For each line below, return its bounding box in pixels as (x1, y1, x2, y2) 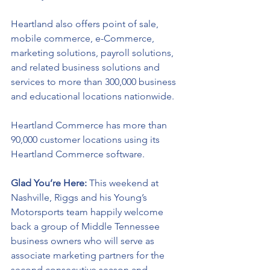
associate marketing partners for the (11, 250, 167, 261)
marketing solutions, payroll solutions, (11, 47, 176, 58)
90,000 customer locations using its (11, 134, 162, 145)
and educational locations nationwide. (11, 90, 177, 102)
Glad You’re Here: (11, 177, 89, 189)
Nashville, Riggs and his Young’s (11, 192, 149, 203)
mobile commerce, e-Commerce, (11, 33, 157, 44)
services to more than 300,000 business (11, 76, 178, 87)
